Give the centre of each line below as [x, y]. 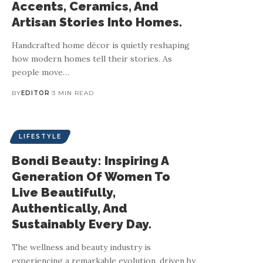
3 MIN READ [73, 93]
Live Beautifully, [64, 192]
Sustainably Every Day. [82, 224]
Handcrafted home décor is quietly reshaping [101, 45]
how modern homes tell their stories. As [92, 58]
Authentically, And [70, 208]
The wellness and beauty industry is [81, 247]
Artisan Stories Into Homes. [97, 22]
